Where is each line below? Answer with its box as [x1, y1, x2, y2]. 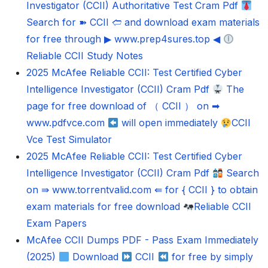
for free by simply [168, 251, 253, 263]
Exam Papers [26, 217, 87, 230]
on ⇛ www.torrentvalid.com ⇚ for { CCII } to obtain [26, 184, 258, 196]
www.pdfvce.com [26, 117, 108, 129]
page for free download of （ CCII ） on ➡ [26, 100, 220, 112]
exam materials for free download [26, 200, 183, 213]
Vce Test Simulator [26, 133, 112, 146]
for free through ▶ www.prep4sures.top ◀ [26, 33, 223, 45]
